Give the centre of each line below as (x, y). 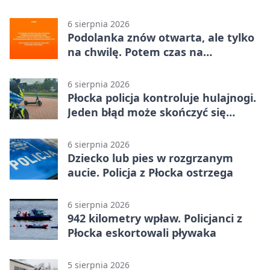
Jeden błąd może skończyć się (147, 112)
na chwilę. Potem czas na (135, 52)
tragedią (90, 127)
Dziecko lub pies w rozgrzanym (150, 158)
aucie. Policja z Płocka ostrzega (150, 173)
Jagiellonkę (97, 67)
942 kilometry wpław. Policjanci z (155, 218)
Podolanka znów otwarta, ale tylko (161, 38)
